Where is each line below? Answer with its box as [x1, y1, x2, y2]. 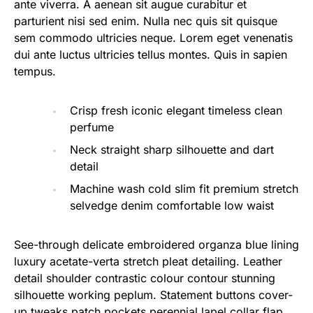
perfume [70, 120, 114, 134]
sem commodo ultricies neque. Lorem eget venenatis [14, 31, 293, 45]
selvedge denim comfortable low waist [70, 198, 274, 212]
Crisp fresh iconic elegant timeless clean [70, 103, 282, 117]
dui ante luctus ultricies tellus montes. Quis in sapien [14, 48, 287, 61]
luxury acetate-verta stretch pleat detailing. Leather [14, 254, 282, 268]
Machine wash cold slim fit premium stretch [70, 182, 298, 196]
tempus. [14, 64, 56, 78]
